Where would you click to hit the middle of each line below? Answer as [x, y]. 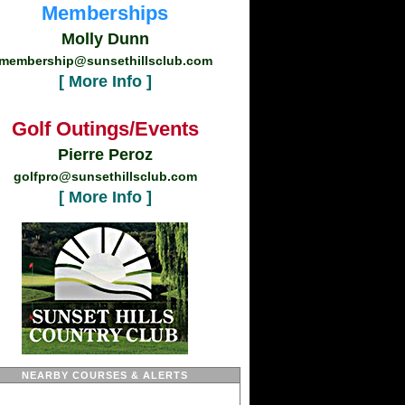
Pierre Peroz [105, 155]
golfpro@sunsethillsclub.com [105, 176]
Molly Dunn [105, 39]
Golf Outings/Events [105, 129]
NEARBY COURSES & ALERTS [105, 375]
